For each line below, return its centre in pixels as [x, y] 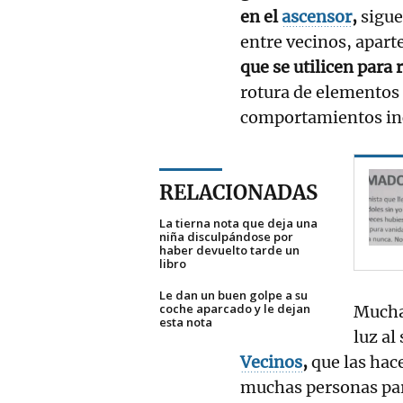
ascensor [317, 16]
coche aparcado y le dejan [235, 308]
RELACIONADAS [238, 192]
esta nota [186, 322]
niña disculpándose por [226, 236]
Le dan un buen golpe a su [233, 295]
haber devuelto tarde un [229, 250]
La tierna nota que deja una [238, 223]
